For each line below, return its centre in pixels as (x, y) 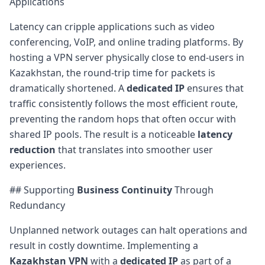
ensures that (214, 88)
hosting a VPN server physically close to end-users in (127, 57)
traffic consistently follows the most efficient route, (124, 103)
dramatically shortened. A (68, 88)
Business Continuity (125, 190)
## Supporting (43, 190)
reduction (33, 149)
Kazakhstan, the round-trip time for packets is (112, 72)
